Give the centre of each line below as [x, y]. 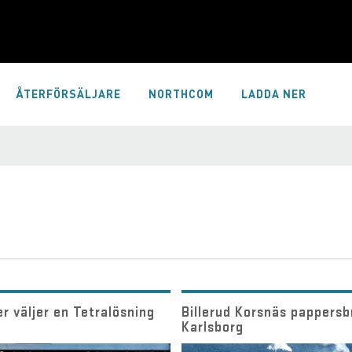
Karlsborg [212, 326]
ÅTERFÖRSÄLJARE [68, 94]
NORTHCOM [181, 94]
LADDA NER [274, 94]
